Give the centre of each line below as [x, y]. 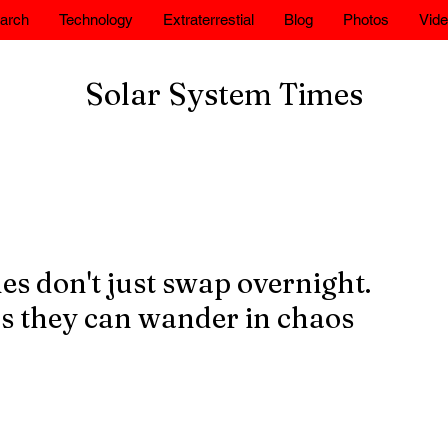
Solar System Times [224, 94]
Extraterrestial [208, 19]
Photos [365, 19]
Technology [95, 19]
